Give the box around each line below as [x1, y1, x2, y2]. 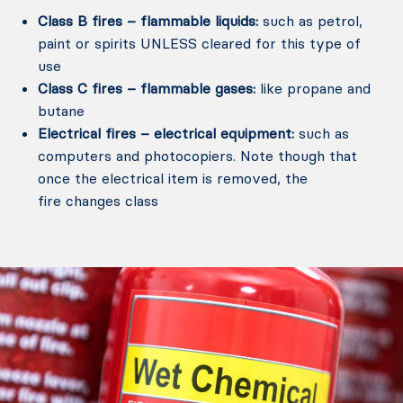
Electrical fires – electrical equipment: [38, 124, 295, 143]
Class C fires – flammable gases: [38, 79, 256, 98]
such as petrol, [258, 12, 363, 31]
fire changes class [38, 192, 159, 210]
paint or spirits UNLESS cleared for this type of [38, 34, 362, 53]
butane [38, 102, 85, 121]
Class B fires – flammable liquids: [38, 12, 259, 31]
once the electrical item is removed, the [38, 169, 309, 188]
